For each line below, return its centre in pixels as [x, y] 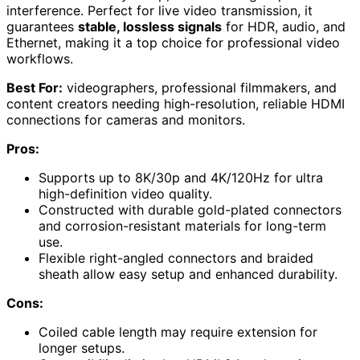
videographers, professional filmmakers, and [200, 87]
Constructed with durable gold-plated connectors [190, 209]
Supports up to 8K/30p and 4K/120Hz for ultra [181, 177]
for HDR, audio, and [284, 26]
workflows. [40, 58]
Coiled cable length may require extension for [178, 331]
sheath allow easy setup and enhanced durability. [188, 274]
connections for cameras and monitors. [126, 119]
